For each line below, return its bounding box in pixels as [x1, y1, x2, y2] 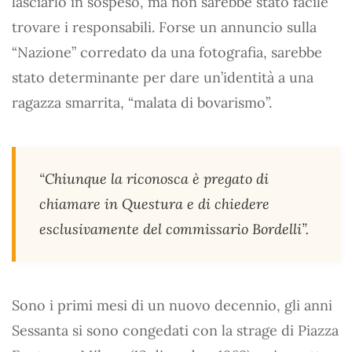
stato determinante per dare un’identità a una [12, 68, 313, 86]
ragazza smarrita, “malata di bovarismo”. [12, 93, 272, 112]
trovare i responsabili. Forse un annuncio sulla [12, 18, 317, 36]
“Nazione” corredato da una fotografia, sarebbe [12, 43, 322, 61]
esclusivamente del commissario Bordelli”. [39, 220, 309, 238]
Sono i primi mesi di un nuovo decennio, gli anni [12, 296, 332, 314]
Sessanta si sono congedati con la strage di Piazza [12, 321, 339, 339]
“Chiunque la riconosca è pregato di [39, 170, 269, 188]
